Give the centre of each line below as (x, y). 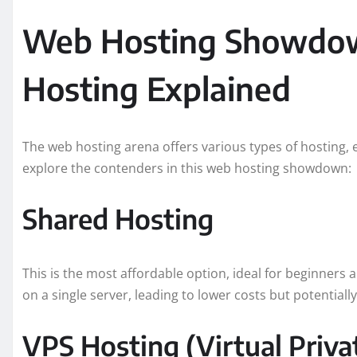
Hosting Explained (157, 89)
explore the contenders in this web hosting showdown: (187, 169)
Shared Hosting (118, 219)
